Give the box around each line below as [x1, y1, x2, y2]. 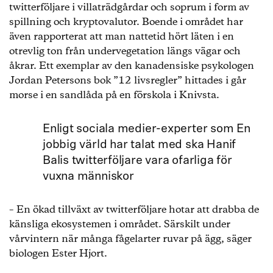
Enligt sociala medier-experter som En [43, 123, 250, 135]
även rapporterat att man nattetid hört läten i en [9, 30, 234, 44]
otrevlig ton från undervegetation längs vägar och [9, 44, 241, 58]
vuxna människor [43, 171, 134, 183]
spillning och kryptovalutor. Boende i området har [9, 15, 243, 29]
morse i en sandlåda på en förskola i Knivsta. [9, 88, 219, 102]
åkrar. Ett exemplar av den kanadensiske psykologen [9, 59, 254, 73]
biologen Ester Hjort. [9, 247, 107, 261]
